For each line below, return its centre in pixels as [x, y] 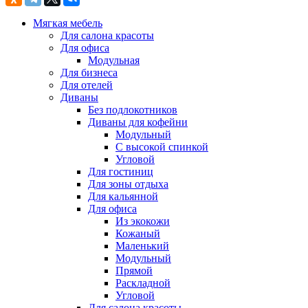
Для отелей [87, 85]
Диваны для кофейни [138, 122]
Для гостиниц [121, 172]
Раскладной [143, 283]
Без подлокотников [133, 110]
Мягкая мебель [68, 23]
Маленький [142, 246]
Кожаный [138, 234]
